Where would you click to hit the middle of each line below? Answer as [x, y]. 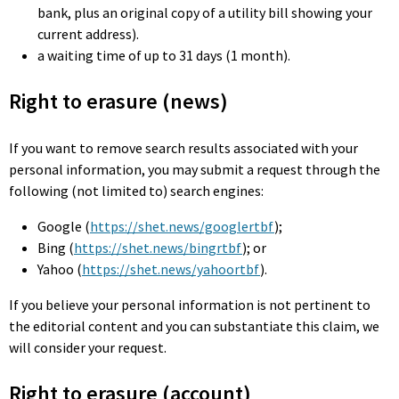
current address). [88, 34]
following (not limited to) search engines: [136, 191]
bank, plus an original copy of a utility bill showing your [205, 12]
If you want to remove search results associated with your [183, 148]
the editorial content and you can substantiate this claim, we [194, 326]
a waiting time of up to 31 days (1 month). [164, 55]
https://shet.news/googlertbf [182, 226]
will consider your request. [88, 347]
